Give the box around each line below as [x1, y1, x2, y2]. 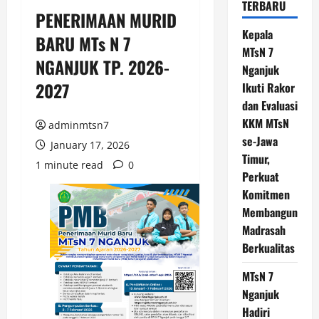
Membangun [241, 204, 298, 221]
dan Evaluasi [241, 97, 298, 114]
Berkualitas [241, 239, 295, 256]
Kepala [241, 26, 273, 43]
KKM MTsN [241, 115, 289, 132]
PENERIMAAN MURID [36, 7, 177, 33]
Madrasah [241, 221, 286, 239]
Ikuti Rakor [241, 79, 295, 96]
